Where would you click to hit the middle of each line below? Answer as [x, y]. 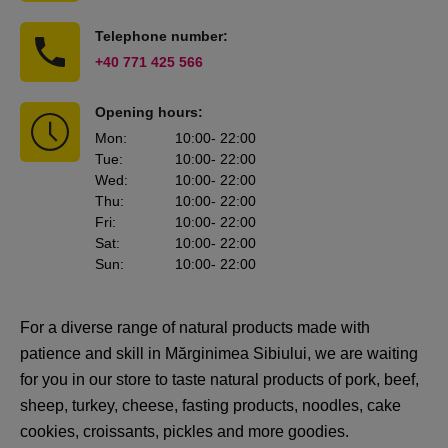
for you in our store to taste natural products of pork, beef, [219, 379]
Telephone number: [161, 36]
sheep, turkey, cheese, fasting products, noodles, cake [210, 405]
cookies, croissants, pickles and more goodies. [184, 431]
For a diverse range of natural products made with [195, 327]
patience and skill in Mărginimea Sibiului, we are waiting [219, 353]
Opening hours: [149, 112]
